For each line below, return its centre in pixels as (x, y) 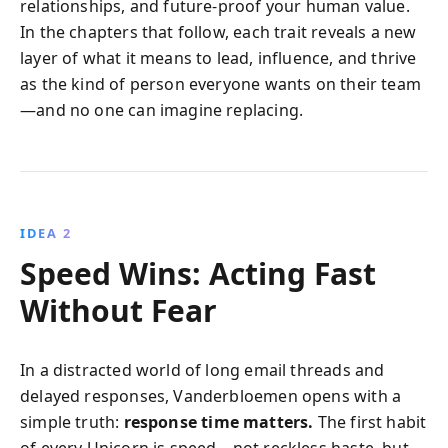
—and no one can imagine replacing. (162, 109)
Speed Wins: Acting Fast (198, 273)
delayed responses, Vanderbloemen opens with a (211, 395)
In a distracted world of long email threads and (202, 369)
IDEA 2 (46, 232)
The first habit (370, 421)
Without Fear (118, 310)
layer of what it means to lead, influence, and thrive (218, 57)
